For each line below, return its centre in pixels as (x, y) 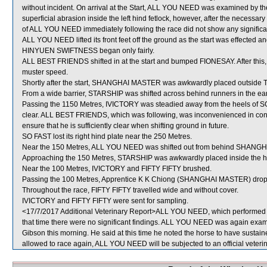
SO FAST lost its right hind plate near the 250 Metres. (107, 136)
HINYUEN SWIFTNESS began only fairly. (88, 51)
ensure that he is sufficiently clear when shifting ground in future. (125, 126)
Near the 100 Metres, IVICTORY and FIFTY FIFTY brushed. (117, 169)
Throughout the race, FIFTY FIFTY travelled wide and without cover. (130, 190)
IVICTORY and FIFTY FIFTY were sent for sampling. (105, 201)
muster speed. (45, 72)
